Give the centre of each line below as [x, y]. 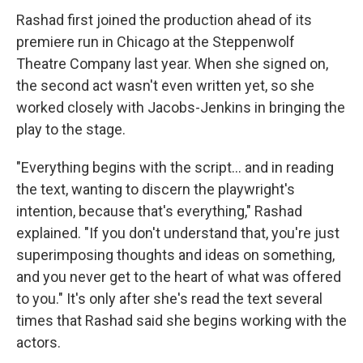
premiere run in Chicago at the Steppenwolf [156, 42]
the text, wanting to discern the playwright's [156, 189]
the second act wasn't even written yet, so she [165, 85]
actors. [38, 342]
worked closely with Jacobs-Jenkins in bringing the [181, 107]
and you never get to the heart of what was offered [179, 277]
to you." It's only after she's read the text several [169, 299]
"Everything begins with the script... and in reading [175, 167]
